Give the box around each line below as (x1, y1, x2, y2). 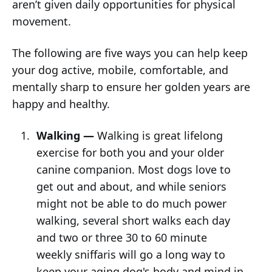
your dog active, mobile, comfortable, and (12, 62, 228, 77)
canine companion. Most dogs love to (36, 161, 231, 177)
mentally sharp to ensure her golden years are (12, 79, 250, 94)
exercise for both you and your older (36, 144, 224, 160)
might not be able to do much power (36, 195, 226, 211)
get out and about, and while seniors (36, 178, 226, 194)
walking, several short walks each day (36, 212, 230, 228)
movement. (12, 13, 71, 29)
